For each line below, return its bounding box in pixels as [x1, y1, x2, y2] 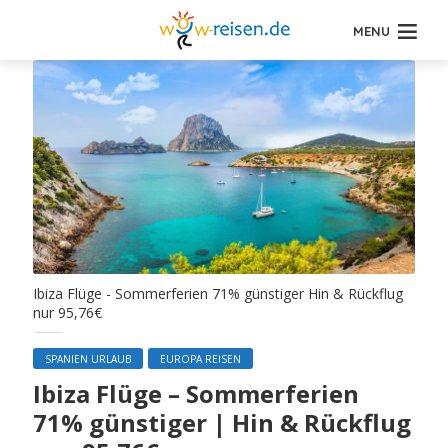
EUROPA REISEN [160, 352, 242, 367]
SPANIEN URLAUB [45, 352, 132, 367]
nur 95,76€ [33, 303, 103, 323]
